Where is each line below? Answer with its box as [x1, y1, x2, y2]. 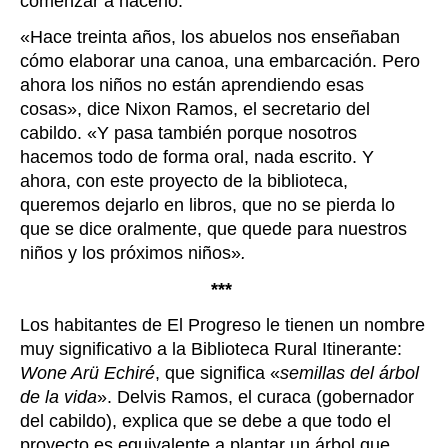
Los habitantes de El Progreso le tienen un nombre [20, 315, 425, 336]
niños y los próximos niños [20, 243, 231, 264]
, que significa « [155, 363, 280, 384]
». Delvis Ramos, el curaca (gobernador [97, 387, 414, 408]
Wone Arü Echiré [20, 363, 155, 384]
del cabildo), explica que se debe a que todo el [20, 411, 391, 432]
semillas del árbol [280, 363, 419, 384]
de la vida [20, 387, 97, 408]
